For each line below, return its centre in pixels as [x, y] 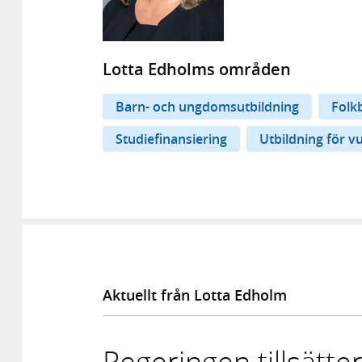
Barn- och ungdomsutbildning [207, 106]
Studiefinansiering [171, 139]
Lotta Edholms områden [197, 69]
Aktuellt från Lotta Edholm [195, 295]
